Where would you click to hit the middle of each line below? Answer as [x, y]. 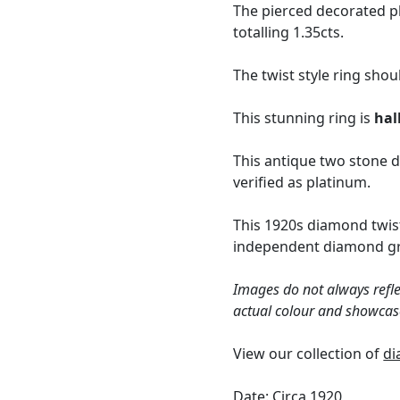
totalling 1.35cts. [289, 33]
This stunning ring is [304, 118]
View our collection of [308, 354]
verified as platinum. [302, 183]
